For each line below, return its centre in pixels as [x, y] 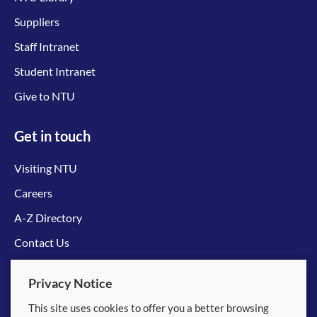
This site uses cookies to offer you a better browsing [149, 308]
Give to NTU [45, 96]
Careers [33, 192]
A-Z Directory [48, 217]
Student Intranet [55, 71]
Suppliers [37, 21]
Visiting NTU [46, 168]
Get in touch [52, 136]
